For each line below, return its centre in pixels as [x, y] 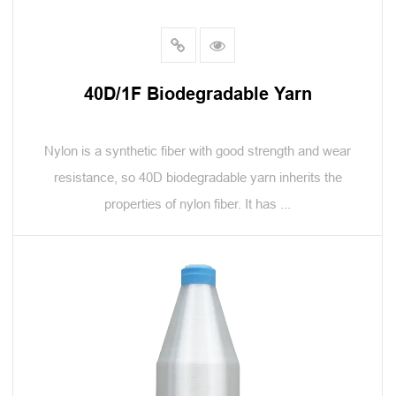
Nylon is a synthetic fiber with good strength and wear [198, 151]
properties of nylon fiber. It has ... [198, 204]
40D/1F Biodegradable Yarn [198, 94]
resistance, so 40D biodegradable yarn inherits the [198, 177]
